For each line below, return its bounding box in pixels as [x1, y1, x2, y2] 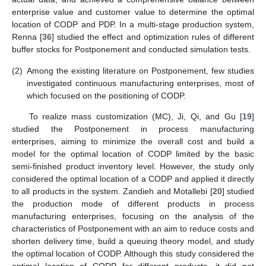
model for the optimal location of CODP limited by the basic [12, 148, 254, 159]
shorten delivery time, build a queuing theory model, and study [12, 236, 254, 246]
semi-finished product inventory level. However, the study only [12, 161, 254, 171]
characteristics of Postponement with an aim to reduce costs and [12, 223, 254, 233]
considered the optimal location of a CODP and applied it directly [12, 173, 254, 183]
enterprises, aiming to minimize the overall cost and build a [12, 136, 254, 146]
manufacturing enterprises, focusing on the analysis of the [12, 211, 254, 221]
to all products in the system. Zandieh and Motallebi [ [12, 186, 213, 196]
